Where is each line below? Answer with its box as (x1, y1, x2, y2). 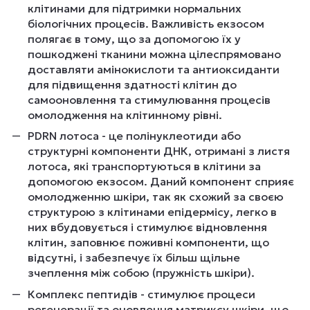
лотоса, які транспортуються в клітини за (28, 159, 261, 174)
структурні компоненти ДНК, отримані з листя (28, 144, 290, 158)
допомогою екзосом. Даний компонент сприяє (28, 174, 294, 189)
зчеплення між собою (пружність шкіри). (28, 266, 255, 280)
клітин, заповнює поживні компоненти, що (28, 235, 269, 250)
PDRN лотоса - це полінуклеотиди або (28, 129, 241, 143)
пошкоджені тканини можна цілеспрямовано (28, 46, 281, 61)
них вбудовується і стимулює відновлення (28, 220, 267, 235)
